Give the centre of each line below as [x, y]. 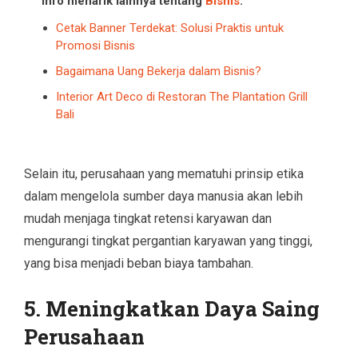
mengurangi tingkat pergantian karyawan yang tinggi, [168, 241]
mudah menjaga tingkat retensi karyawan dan [148, 218]
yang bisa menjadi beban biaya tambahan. [139, 263]
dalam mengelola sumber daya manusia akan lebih [163, 196]
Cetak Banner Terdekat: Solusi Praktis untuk [170, 28]
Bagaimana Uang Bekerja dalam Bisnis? [159, 71]
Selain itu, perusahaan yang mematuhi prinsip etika [164, 173]
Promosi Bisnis [95, 45]
